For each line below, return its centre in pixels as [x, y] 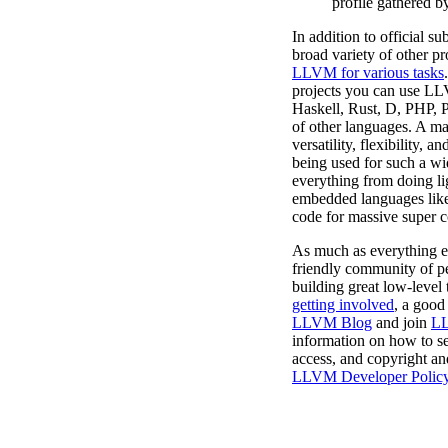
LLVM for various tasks [368, 72]
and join [401, 322]
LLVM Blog [332, 322]
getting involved [343, 304]
